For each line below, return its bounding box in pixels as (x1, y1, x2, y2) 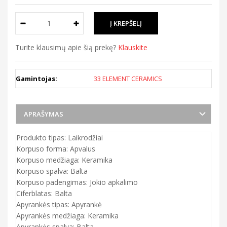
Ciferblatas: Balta (16, 188, 72, 198)
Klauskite (118, 42, 147, 52)
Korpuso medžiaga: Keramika (16, 155, 112, 165)
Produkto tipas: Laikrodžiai (16, 132, 103, 142)
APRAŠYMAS (24, 109, 63, 119)
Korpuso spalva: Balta (16, 166, 88, 176)
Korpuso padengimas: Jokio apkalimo (16, 177, 138, 187)
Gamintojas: (16, 73, 57, 83)
